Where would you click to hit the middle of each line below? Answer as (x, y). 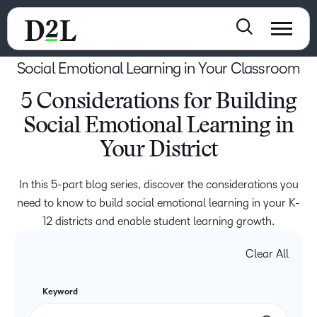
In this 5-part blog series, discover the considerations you (158, 185)
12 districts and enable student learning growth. (158, 221)
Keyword (60, 292)
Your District (158, 151)
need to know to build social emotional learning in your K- (158, 203)
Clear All (267, 254)
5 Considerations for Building (158, 103)
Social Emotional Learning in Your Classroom (158, 69)
